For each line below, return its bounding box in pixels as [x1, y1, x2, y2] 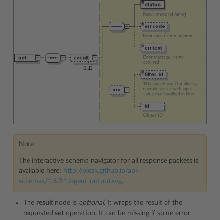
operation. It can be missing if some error [64, 210, 190, 217]
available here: [19, 167, 63, 175]
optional [79, 199, 104, 207]
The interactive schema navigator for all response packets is [19, 157, 198, 165]
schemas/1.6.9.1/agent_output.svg [19, 178, 122, 185]
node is [53, 199, 79, 207]
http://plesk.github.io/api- [63, 167, 139, 175]
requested [23, 210, 55, 217]
